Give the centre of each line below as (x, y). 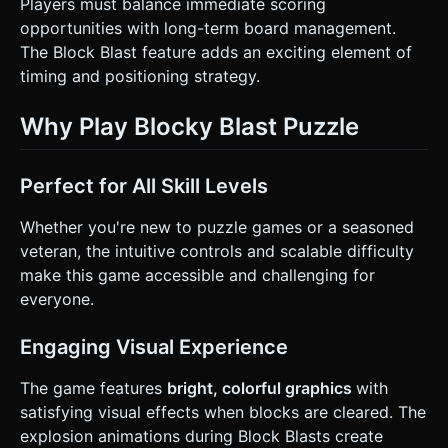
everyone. (57, 298)
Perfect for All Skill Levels (144, 185)
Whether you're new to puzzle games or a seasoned (217, 226)
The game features (93, 387)
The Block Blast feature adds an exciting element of (216, 51)
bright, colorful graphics (261, 387)
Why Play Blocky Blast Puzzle (189, 126)
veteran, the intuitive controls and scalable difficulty (217, 250)
